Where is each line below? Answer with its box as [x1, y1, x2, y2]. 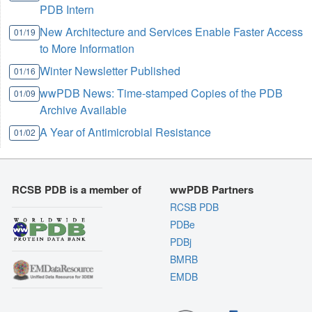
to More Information [40, 40, 135, 57]
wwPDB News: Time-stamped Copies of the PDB [40, 85, 283, 102]
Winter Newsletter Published [40, 63, 181, 79]
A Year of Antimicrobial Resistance [40, 124, 212, 141]
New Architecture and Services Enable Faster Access [40, 24, 304, 40]
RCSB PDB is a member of [12, 182, 142, 198]
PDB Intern [40, 1, 95, 18]
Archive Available [40, 102, 127, 118]
